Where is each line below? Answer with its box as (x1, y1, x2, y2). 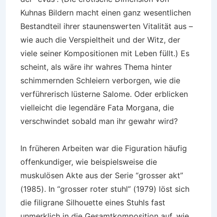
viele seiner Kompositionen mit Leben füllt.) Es (20, 48, 189, 58)
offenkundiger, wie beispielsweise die (20, 157, 157, 167)
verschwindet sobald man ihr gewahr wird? (20, 116, 178, 126)
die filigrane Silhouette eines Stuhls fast (20, 198, 165, 207)
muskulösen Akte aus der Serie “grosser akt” (20, 170, 183, 180)
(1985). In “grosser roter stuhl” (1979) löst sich (20, 184, 189, 194)
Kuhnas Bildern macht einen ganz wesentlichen (20, 8, 191, 17)
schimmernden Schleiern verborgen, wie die (20, 76, 180, 85)
